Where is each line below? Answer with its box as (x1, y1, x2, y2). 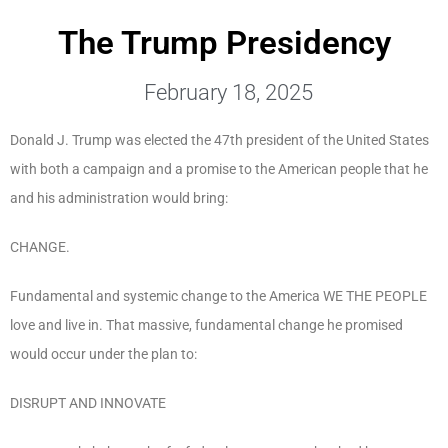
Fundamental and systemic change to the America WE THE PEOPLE (10, 287, 427, 304)
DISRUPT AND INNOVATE (10, 394, 166, 411)
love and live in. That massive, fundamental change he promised (10, 316, 403, 333)
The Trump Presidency (57, 22, 391, 62)
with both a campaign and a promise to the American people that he (10, 160, 428, 177)
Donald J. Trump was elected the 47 (10, 131, 230, 148)
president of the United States (246, 131, 429, 148)
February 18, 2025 (143, 79, 313, 105)
